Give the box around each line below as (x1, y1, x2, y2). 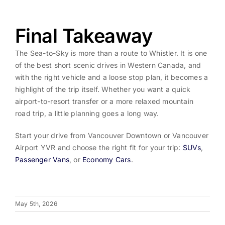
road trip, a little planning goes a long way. (15, 108, 159, 118)
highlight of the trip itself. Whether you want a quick (15, 84, 191, 93)
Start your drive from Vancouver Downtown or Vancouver (15, 131, 209, 140)
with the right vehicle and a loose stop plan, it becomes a (15, 72, 208, 81)
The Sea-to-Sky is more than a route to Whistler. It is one (15, 48, 207, 57)
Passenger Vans (15, 155, 69, 164)
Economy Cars (82, 155, 131, 164)
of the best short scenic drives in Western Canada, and (15, 60, 201, 69)
